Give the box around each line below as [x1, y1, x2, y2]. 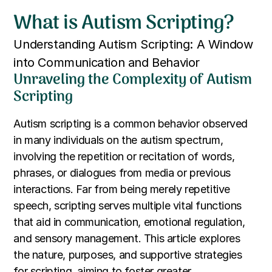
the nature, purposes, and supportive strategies [13, 248, 242, 261]
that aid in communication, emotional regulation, [13, 216, 245, 228]
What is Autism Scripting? [13, 8, 234, 39]
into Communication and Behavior [13, 55, 200, 70]
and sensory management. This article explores [13, 232, 240, 245]
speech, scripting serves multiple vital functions [13, 199, 242, 212]
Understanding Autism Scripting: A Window [13, 37, 253, 52]
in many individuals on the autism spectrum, [13, 134, 223, 146]
